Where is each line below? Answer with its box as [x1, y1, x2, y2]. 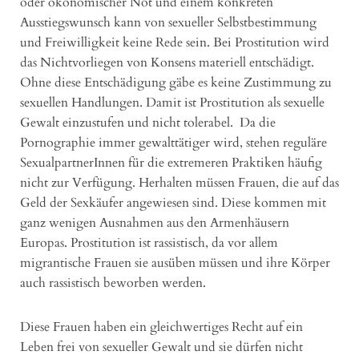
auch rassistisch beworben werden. [20, 273, 206, 292]
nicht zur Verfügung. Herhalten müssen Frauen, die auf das [20, 173, 339, 192]
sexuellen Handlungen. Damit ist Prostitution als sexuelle [20, 93, 325, 111]
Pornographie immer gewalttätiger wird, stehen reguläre [20, 133, 327, 151]
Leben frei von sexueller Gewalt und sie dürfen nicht [20, 337, 303, 356]
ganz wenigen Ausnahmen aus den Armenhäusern [20, 213, 289, 232]
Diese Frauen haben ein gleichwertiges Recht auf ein [20, 317, 303, 336]
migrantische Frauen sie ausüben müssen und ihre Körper [20, 253, 330, 272]
